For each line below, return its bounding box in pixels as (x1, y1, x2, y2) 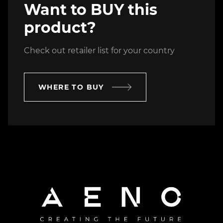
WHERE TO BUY (38, 83, 104, 92)
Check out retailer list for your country (24, 46, 175, 56)
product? (24, 18, 96, 37)
